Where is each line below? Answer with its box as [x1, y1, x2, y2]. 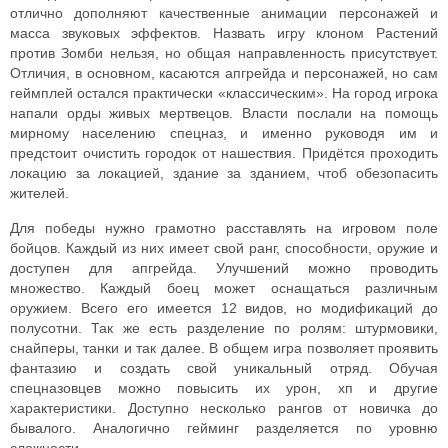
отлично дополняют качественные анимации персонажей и [10, 5, 438, 21]
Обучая [389, 360, 438, 376]
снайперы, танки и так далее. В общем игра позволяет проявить [10, 340, 438, 356]
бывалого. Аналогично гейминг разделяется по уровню [10, 420, 438, 436]
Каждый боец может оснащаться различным [100, 280, 439, 296]
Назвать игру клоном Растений [213, 25, 438, 41]
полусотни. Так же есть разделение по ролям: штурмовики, [10, 320, 438, 336]
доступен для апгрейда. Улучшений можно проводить [10, 260, 438, 276]
